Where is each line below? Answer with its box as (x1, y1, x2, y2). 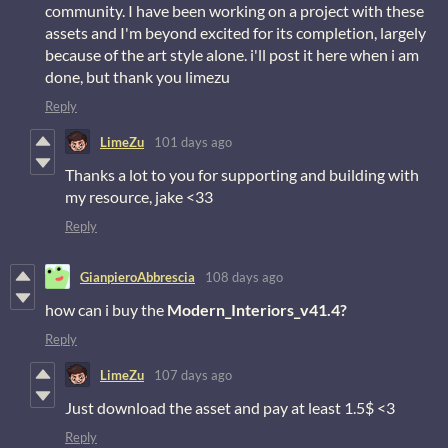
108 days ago (205, 268, 283, 285)
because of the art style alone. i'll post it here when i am (45, 45, 419, 65)
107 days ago (154, 366, 232, 383)
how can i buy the (45, 300, 167, 320)
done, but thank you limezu (45, 67, 230, 87)
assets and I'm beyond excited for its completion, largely (45, 23, 426, 43)
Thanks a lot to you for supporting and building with (65, 165, 419, 185)
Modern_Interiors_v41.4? (167, 300, 350, 320)
